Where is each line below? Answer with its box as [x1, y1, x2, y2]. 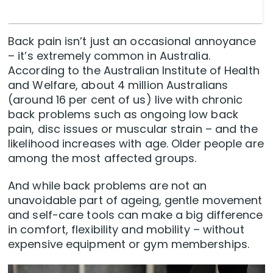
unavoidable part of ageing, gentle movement [8, 193, 263, 208]
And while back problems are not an [8, 178, 207, 194]
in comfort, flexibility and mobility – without [8, 222, 244, 238]
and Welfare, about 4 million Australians [8, 77, 229, 93]
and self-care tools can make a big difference [8, 207, 263, 223]
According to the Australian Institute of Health [8, 63, 260, 79]
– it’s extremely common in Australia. [8, 48, 210, 64]
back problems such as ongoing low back [8, 107, 238, 122]
